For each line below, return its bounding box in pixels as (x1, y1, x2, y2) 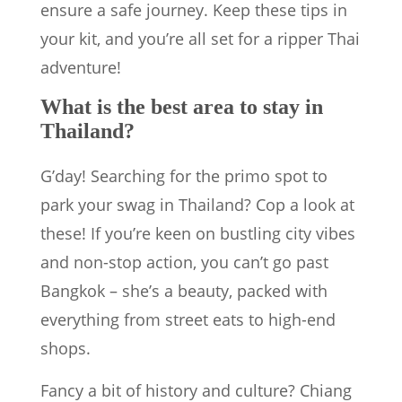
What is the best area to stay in (40, 95, 323, 119)
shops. (40, 337, 91, 360)
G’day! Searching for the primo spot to (40, 165, 328, 188)
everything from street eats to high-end (40, 309, 336, 331)
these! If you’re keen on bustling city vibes (40, 223, 355, 245)
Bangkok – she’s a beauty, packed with (40, 280, 328, 302)
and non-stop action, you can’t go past (40, 251, 328, 274)
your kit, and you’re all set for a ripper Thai (40, 28, 360, 50)
